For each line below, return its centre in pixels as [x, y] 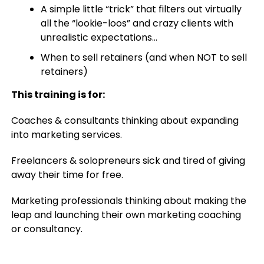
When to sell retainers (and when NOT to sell [143, 57]
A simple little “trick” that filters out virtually [141, 9]
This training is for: [58, 95]
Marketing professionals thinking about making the [128, 201]
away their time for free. [67, 175]
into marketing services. [66, 135]
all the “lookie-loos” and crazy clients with [137, 23]
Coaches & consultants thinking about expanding [125, 121]
